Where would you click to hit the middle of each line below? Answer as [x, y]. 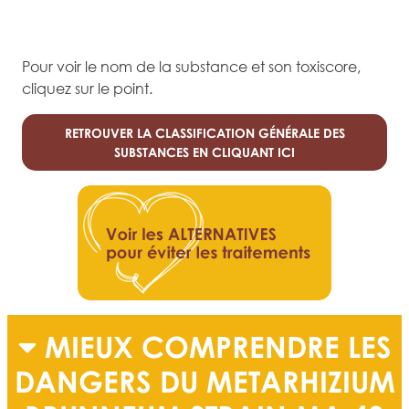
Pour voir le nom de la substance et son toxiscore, [191, 67]
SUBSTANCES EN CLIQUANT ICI [204, 152]
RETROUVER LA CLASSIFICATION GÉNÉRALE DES [204, 133]
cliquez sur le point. [87, 89]
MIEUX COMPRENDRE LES [218, 346]
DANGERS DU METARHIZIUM [204, 381]
